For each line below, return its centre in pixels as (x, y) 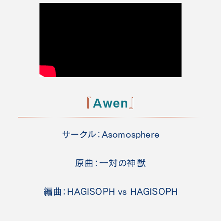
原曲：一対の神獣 (110, 163)
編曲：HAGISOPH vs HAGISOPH (110, 192)
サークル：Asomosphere (110, 134)
